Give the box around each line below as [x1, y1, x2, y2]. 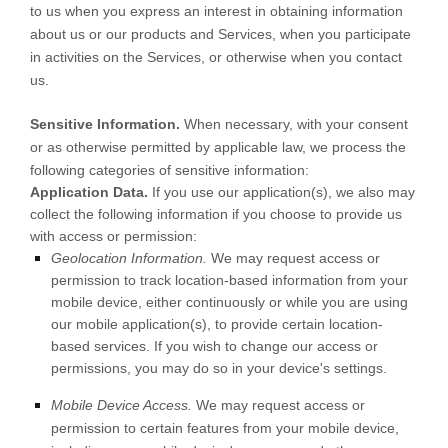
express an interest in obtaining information [130, 2, 403, 19]
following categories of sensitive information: [30, 161, 309, 178]
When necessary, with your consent [184, 115, 408, 132]
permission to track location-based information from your [51, 271, 408, 288]
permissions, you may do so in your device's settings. [51, 359, 387, 376]
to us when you [30, 2, 130, 19]
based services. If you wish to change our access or [51, 337, 378, 354]
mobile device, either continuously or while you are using [51, 293, 408, 310]
